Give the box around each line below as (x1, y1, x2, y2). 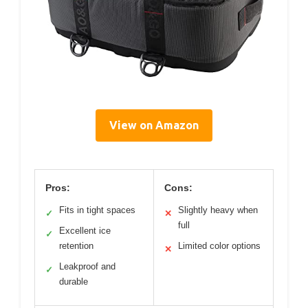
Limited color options (178, 240, 261, 251)
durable (59, 276, 88, 287)
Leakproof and (59, 261, 115, 272)
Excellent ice (59, 225, 111, 236)
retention (59, 240, 93, 251)
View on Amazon (109, 118, 199, 131)
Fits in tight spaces (59, 204, 135, 215)
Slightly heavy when (178, 204, 258, 215)
